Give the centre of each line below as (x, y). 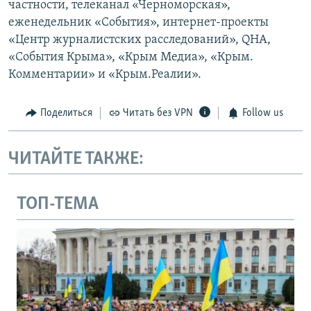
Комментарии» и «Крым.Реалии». (105, 75)
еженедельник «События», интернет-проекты (138, 23)
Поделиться (66, 114)
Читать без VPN (158, 114)
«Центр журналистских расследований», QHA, (140, 40)
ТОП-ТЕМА (58, 205)
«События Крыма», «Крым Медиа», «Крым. (131, 58)
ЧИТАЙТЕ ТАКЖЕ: (76, 159)
